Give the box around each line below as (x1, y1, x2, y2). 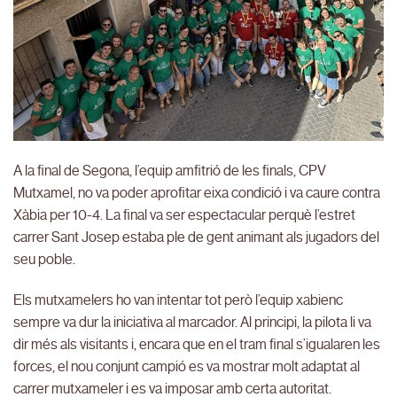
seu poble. (13, 251, 75, 269)
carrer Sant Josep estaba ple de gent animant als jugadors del (13, 229, 379, 246)
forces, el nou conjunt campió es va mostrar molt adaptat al (13, 358, 360, 376)
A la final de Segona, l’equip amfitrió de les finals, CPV (13, 162, 326, 180)
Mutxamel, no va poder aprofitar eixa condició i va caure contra (13, 184, 380, 202)
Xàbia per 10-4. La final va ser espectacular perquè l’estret (13, 206, 355, 224)
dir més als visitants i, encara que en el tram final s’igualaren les (13, 336, 380, 354)
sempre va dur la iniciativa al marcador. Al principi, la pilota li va (13, 314, 371, 331)
